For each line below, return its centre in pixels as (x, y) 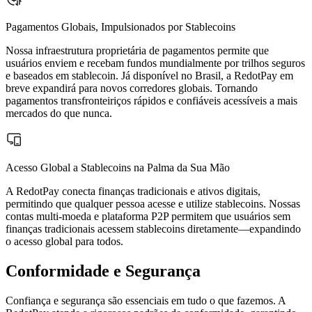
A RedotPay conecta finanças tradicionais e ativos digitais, (133, 192)
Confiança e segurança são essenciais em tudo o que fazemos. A (146, 301)
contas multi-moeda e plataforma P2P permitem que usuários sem (148, 217)
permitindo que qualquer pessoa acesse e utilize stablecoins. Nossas (153, 204)
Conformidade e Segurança (103, 271)
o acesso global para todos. (64, 242)
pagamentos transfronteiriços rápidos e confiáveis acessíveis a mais (151, 101)
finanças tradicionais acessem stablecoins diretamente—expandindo (153, 229)
